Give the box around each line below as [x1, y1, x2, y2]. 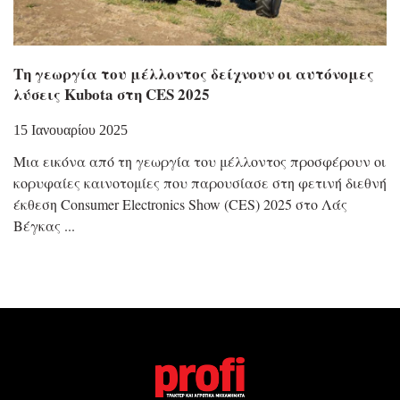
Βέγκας [13, 215, 61, 235]
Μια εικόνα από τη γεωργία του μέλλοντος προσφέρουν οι [13, 151, 386, 171]
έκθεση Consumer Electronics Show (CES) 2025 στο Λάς [13, 194, 347, 213]
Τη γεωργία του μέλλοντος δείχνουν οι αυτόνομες [13, 62, 374, 85]
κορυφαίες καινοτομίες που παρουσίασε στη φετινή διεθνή [13, 172, 387, 192]
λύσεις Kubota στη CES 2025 [13, 82, 210, 105]
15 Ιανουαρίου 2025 [13, 121, 128, 137]
